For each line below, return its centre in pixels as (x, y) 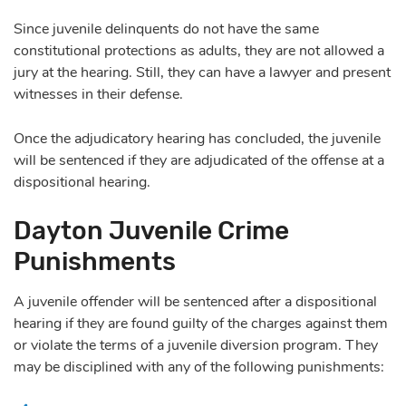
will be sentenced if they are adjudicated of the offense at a (199, 160)
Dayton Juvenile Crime (151, 230)
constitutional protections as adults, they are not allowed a (199, 50)
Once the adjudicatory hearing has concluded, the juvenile (197, 138)
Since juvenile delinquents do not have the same (166, 29)
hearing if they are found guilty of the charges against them (201, 323)
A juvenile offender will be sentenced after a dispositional (195, 301)
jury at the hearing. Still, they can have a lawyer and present (202, 72)
